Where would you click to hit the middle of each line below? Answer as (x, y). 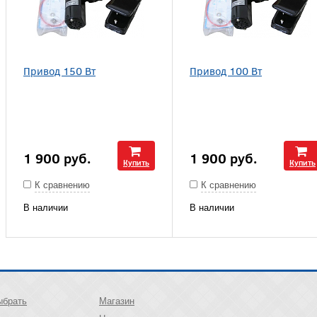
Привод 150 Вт (59, 70)
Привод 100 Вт (226, 70)
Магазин (117, 301)
